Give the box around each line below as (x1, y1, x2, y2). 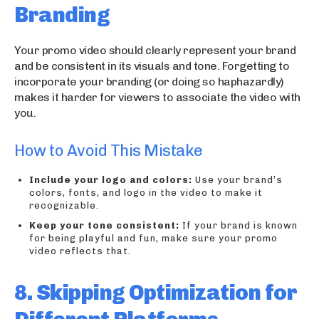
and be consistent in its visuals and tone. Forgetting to (14, 58, 289, 73)
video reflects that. (29, 245, 131, 256)
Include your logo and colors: (29, 174, 192, 185)
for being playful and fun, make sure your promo (29, 232, 278, 244)
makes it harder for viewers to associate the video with (14, 90, 300, 104)
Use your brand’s (192, 174, 283, 185)
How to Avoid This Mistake (14, 140, 203, 160)
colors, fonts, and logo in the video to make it (29, 187, 263, 198)
